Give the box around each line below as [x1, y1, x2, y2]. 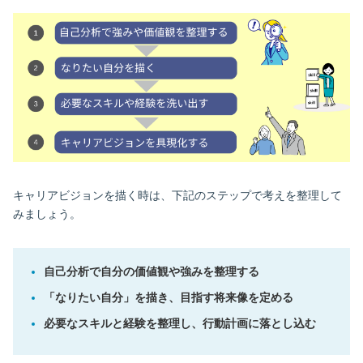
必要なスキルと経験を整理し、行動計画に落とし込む [44, 316, 317, 330]
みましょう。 [13, 207, 81, 220]
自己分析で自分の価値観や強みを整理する [44, 264, 260, 278]
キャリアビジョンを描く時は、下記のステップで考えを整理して [13, 188, 342, 202]
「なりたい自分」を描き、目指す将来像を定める [44, 290, 294, 304]
